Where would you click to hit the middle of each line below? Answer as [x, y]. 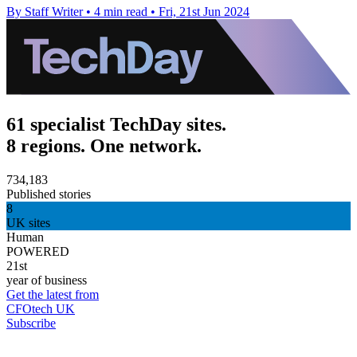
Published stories [49, 194]
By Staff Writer [45, 11]
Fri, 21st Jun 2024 [204, 11]
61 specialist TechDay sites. [116, 124]
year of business [47, 280]
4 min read [121, 11]
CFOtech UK [41, 308]
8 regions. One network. [104, 145]
